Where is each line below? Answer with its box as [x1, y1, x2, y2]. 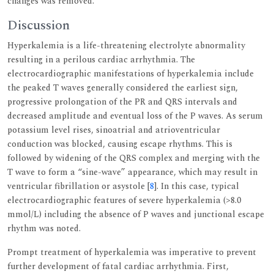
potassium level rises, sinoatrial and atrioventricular [7, 123, 220, 136]
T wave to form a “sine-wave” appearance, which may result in [7, 165, 257, 179]
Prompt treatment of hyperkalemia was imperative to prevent [7, 245, 256, 259]
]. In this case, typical [154, 179, 239, 193]
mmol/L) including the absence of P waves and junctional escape [7, 207, 264, 221]
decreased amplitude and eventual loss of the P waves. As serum [7, 109, 263, 122]
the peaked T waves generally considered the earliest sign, [7, 81, 238, 94]
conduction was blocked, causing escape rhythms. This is [7, 137, 232, 150]
